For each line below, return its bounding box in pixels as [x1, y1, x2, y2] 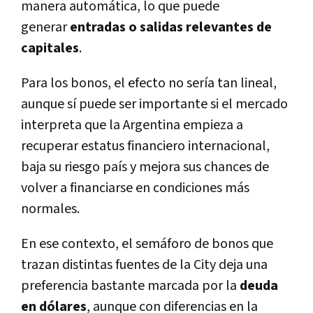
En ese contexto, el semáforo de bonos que [21, 235, 273, 254]
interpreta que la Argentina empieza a [21, 116, 243, 135]
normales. [21, 200, 80, 219]
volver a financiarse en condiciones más [21, 179, 249, 198]
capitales [21, 39, 79, 58]
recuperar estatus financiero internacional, [21, 137, 270, 156]
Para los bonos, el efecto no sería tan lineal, [21, 74, 277, 93]
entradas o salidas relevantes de [70, 18, 272, 37]
